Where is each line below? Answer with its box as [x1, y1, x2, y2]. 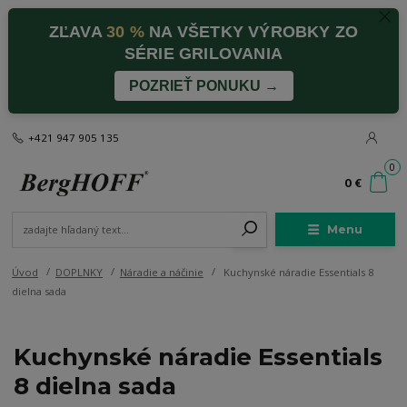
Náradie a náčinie [119, 265, 203, 280]
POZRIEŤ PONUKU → [128, 77, 279, 94]
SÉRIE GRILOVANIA [124, 44, 283, 63]
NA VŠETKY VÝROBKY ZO [144, 22, 359, 41]
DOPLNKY [55, 265, 103, 280]
